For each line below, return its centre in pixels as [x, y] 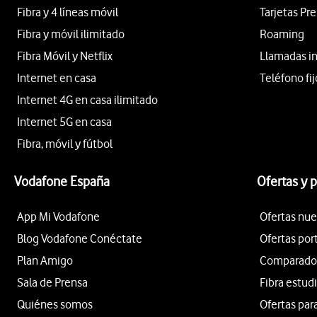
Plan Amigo [45, 260]
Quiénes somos [55, 304]
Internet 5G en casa [64, 121]
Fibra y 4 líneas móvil [68, 12]
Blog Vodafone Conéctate [80, 238]
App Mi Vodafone [58, 216]
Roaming [282, 34]
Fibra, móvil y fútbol [65, 143]
